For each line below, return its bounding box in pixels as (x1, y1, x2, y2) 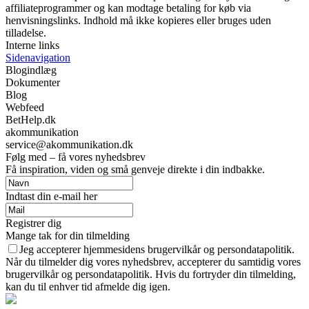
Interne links (6, 39, 59, 51)
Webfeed (6, 101, 44, 113)
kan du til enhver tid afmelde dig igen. (6, 280, 170, 292)
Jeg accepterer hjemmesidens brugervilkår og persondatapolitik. (19, 243, 295, 255)
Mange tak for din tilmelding (6, 229, 130, 241)
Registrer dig (6, 217, 61, 229)
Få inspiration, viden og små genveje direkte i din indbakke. (6, 163, 265, 175)
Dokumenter (6, 76, 60, 88)
